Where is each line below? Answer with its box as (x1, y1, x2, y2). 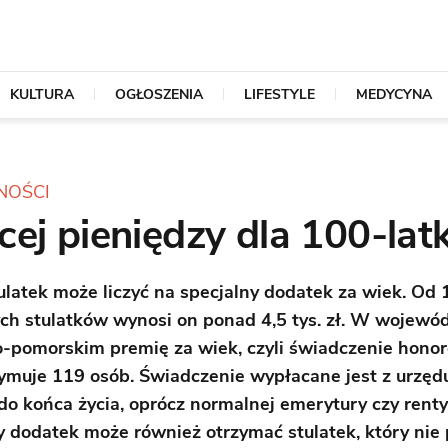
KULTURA (9, 85, 74, 104)
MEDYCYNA (355, 85, 432, 104)
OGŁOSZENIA (114, 85, 203, 104)
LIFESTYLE (243, 85, 315, 104)
